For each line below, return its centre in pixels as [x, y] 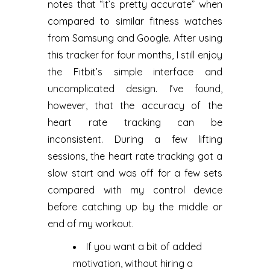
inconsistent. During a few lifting [135, 139]
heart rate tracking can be [135, 122]
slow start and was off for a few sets [135, 173]
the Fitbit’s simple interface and [135, 71]
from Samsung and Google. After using [135, 38]
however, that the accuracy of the [135, 105]
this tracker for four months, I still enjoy [135, 55]
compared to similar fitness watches [135, 21]
